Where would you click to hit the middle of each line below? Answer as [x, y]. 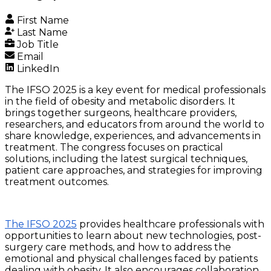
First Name [42, 21]
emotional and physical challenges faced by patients [131, 259]
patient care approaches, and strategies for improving [134, 171]
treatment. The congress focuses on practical [114, 148]
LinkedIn [37, 69]
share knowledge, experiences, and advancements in [133, 136]
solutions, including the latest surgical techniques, [126, 159]
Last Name [41, 33]
